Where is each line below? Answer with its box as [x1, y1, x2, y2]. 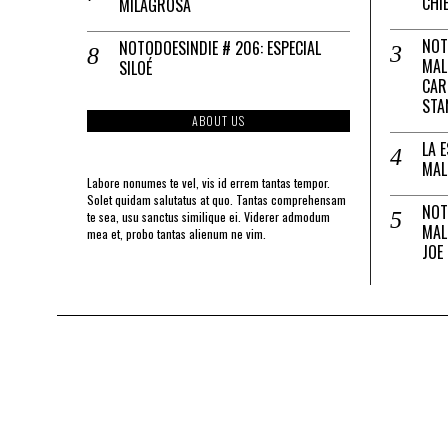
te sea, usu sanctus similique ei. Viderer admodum [87, 207, 330, 225]
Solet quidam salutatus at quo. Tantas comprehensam [87, 190, 346, 208]
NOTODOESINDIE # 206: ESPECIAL [119, 35, 321, 60]
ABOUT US [191, 111, 245, 129]
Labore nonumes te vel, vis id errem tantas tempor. [87, 173, 330, 191]
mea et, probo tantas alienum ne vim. [87, 224, 266, 242]
